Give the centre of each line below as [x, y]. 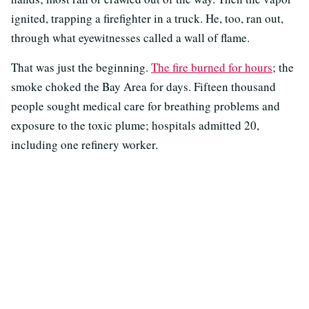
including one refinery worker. [84, 145]
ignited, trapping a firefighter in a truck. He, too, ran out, [147, 19]
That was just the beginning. [81, 68]
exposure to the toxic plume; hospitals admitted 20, [135, 126]
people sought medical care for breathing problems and [146, 106]
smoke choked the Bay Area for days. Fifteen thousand [143, 87]
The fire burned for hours [212, 68]
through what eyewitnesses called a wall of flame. [130, 38]
